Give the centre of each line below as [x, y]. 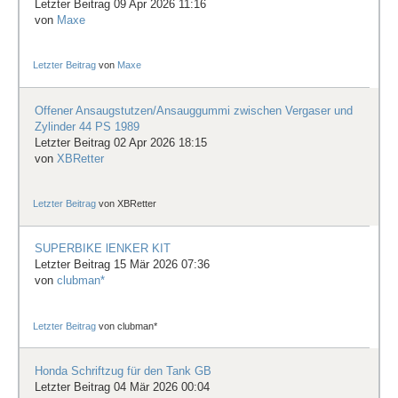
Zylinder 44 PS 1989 [87, 126]
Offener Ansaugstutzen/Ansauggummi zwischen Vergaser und [193, 110]
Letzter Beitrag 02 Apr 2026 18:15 [120, 142]
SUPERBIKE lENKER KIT [102, 249]
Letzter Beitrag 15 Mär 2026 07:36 [122, 265]
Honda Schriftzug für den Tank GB [123, 371]
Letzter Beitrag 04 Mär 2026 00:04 [122, 387]
